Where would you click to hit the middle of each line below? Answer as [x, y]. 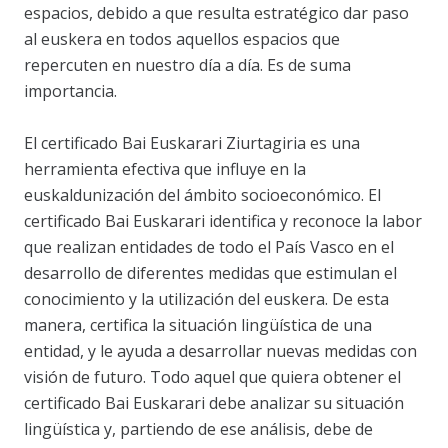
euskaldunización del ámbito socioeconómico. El [202, 195]
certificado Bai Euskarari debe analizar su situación [214, 403]
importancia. [70, 91]
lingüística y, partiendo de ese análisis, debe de [198, 429]
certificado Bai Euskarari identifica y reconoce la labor [223, 221]
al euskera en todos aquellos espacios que [182, 39]
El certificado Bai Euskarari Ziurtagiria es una [192, 143]
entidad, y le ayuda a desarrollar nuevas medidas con [220, 351]
